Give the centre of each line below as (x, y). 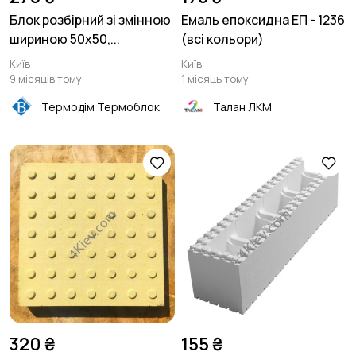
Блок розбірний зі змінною (90, 20)
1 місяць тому (215, 79)
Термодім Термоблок (101, 106)
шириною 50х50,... (65, 39)
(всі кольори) (222, 39)
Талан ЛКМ (242, 106)
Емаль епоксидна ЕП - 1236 (263, 20)
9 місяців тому (46, 79)
